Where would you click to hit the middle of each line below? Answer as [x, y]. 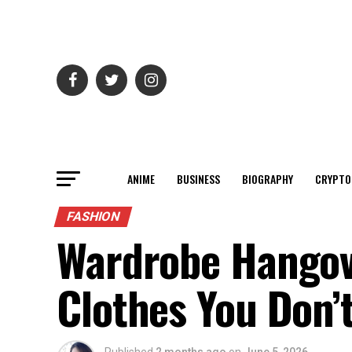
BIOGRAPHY [267, 179]
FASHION [93, 216]
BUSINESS [198, 179]
